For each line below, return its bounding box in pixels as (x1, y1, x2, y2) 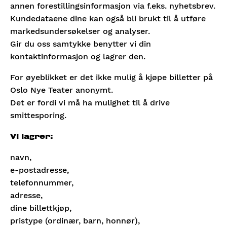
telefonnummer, (10, 178, 73, 187)
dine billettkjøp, (10, 203, 71, 213)
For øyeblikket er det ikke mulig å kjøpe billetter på (10, 72, 213, 82)
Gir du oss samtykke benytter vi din (10, 39, 151, 49)
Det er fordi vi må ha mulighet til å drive (10, 98, 170, 107)
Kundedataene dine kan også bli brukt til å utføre (10, 14, 206, 23)
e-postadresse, (10, 165, 69, 175)
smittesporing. (10, 110, 66, 120)
